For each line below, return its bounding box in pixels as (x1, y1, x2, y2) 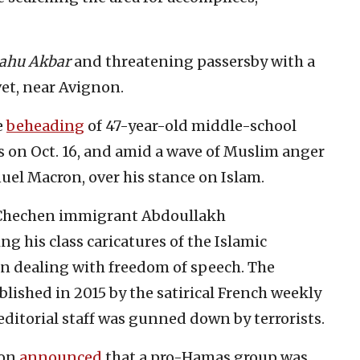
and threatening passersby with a (71, 51, 315, 71)
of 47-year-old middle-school (84, 116, 297, 135)
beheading (6, 116, 84, 135)
